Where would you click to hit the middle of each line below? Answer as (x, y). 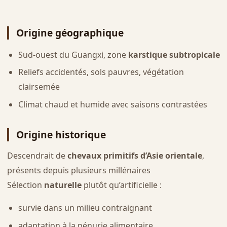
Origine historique (61, 134)
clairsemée (39, 87)
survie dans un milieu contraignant (85, 208)
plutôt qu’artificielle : (121, 185)
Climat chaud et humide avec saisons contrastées (112, 104)
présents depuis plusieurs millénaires (79, 171)
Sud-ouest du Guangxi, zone (73, 54)
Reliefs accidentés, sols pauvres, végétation (101, 72)
